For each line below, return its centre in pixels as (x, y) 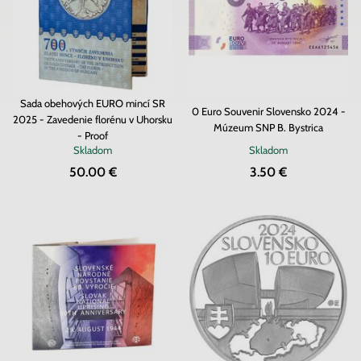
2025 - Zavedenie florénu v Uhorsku (93, 119)
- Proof (93, 135)
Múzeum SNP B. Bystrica (268, 127)
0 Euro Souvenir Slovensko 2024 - (268, 111)
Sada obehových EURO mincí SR (93, 103)
